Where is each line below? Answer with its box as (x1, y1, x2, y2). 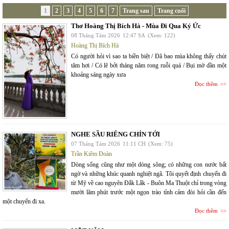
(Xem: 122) (148, 32, 175, 38)
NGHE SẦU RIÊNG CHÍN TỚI (71, 130, 160, 138)
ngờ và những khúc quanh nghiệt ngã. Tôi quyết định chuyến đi (71, 170, 226, 177)
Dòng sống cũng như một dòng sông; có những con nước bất (71, 161, 226, 168)
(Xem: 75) (148, 141, 173, 147)
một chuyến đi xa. (3, 198, 45, 205)
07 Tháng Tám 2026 (71, 141, 120, 147)
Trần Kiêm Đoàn (71, 150, 112, 157)
